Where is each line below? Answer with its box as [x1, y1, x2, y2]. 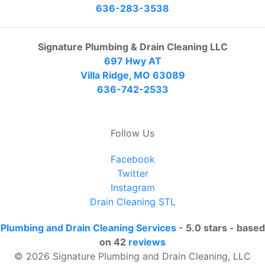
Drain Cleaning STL [89, 195, 176, 208]
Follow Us [111, 127, 154, 139]
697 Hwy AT [104, 54, 161, 67]
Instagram [110, 181, 155, 193]
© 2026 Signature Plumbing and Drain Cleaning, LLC [14, 250, 251, 262]
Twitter [117, 167, 148, 179]
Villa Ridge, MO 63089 [80, 69, 185, 81]
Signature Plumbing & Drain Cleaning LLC [37, 40, 228, 53]
